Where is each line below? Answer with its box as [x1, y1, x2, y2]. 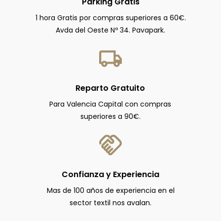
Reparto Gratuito [75, 82, 146, 94]
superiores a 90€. [80, 111, 141, 121]
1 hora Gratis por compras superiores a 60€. [35, 13, 186, 23]
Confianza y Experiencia [62, 169, 159, 180]
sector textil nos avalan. [70, 198, 151, 208]
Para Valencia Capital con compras [49, 99, 172, 109]
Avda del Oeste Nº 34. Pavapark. [56, 25, 165, 35]
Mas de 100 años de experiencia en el [46, 185, 175, 195]
